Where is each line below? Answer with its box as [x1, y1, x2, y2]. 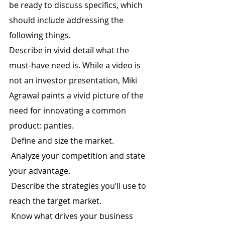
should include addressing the [9, 15, 126, 26]
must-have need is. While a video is [9, 60, 143, 71]
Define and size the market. [11, 135, 114, 146]
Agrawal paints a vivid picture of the [9, 90, 146, 101]
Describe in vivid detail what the [9, 45, 131, 56]
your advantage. [9, 165, 70, 176]
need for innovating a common [9, 105, 128, 116]
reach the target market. [9, 195, 101, 206]
